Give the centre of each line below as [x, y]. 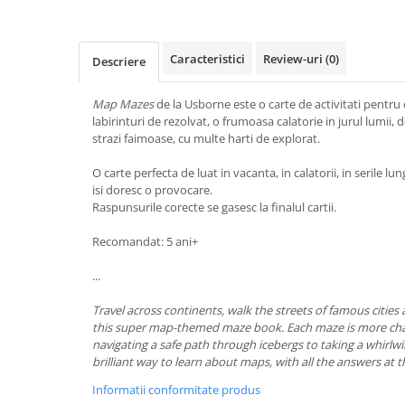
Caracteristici [207, 59]
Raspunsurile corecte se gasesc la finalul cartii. [214, 207]
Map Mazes [124, 104]
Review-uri [294, 59]
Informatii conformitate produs [176, 390]
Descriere [119, 61]
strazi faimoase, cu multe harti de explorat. [206, 138]
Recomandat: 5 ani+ [145, 241]
